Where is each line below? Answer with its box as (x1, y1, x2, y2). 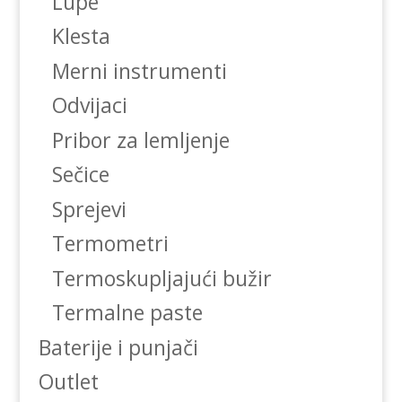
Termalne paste (51, 298, 203, 328)
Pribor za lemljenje (51, 125, 230, 154)
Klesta (51, 22, 110, 51)
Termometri (51, 229, 169, 258)
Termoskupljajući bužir (51, 263, 272, 293)
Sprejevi (51, 194, 127, 223)
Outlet (38, 367, 99, 397)
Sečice (51, 160, 109, 189)
